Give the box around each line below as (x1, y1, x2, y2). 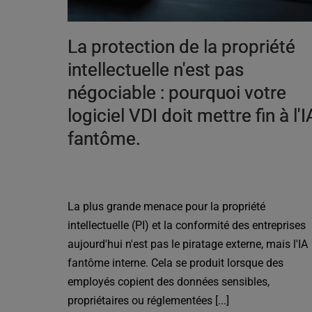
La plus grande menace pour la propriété (68, 200, 266, 214)
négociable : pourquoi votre (68, 82, 287, 104)
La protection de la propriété (68, 36, 296, 58)
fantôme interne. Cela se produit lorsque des (68, 256, 284, 270)
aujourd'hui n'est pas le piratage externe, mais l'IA (68, 237, 309, 251)
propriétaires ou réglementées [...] (68, 294, 230, 308)
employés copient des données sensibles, (68, 275, 270, 289)
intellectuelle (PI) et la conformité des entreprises (68, 219, 306, 233)
